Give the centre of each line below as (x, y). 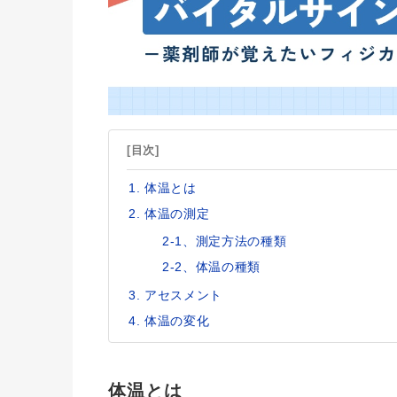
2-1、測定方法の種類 (225, 241)
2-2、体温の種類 (212, 266)
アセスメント (184, 295)
